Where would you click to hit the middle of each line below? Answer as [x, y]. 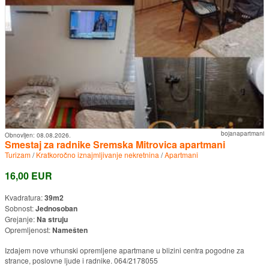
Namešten [70, 230]
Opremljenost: [29, 229]
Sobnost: [20, 208]
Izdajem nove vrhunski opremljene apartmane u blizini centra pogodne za [125, 250]
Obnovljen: [21, 135]
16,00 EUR [29, 175]
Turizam [18, 154]
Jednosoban [56, 208]
